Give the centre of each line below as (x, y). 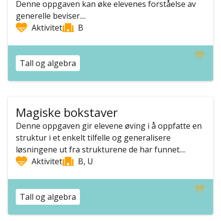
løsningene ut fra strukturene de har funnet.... (101, 149)
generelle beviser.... (51, 16)
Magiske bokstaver (67, 112)
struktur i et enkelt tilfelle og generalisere (93, 138)
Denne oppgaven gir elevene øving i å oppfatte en (109, 126)
